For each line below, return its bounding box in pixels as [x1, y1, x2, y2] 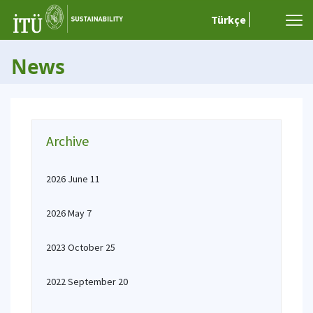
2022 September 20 [46, 275, 128, 288]
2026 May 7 [46, 207, 92, 219]
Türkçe [211, 13, 246, 27]
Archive [46, 132, 89, 150]
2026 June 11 [46, 173, 100, 185]
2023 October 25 [46, 241, 115, 254]
